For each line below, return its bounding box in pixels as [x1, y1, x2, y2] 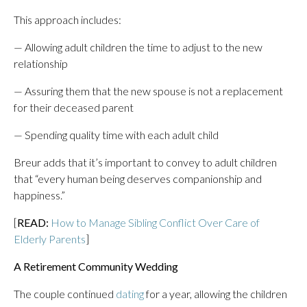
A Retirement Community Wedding [14, 260, 178, 273]
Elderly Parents [14, 232, 86, 245]
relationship [14, 57, 68, 70]
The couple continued [14, 287, 116, 300]
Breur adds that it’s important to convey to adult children [14, 156, 277, 169]
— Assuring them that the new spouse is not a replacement [14, 84, 283, 97]
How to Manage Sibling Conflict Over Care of [51, 216, 260, 229]
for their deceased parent [14, 101, 134, 114]
